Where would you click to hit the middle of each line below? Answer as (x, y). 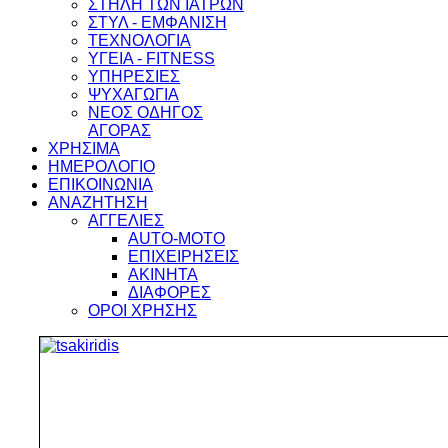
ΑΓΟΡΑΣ (119, 130)
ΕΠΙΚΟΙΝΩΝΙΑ (100, 184)
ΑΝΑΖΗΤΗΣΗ (98, 202)
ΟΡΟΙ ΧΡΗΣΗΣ (142, 310)
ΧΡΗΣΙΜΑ (84, 148)
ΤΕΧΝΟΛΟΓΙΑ (139, 40)
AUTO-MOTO (176, 238)
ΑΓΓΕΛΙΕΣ (126, 220)
